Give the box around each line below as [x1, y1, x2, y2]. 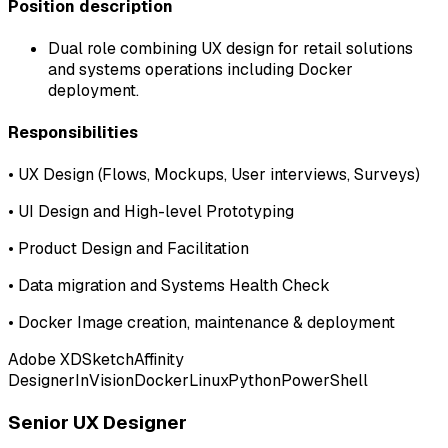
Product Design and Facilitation [18, 238, 249, 260]
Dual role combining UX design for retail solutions [48, 37, 413, 59]
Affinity [134, 349, 184, 371]
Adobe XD [8, 349, 82, 371]
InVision [75, 370, 134, 392]
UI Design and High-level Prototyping [18, 201, 294, 223]
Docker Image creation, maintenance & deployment [18, 312, 395, 334]
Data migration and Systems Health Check [18, 275, 330, 297]
